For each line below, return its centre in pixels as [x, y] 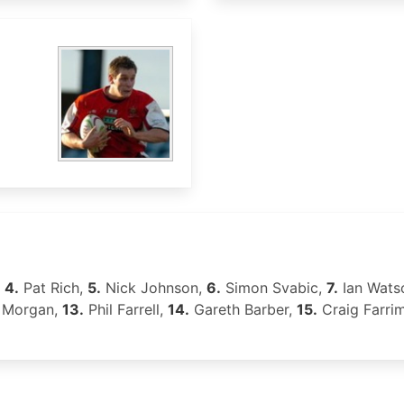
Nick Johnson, [154, 288]
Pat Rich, [53, 288]
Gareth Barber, [243, 309]
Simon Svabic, [274, 288]
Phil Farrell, [126, 309]
